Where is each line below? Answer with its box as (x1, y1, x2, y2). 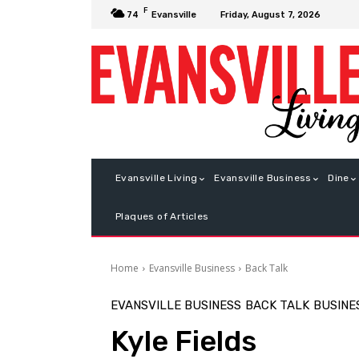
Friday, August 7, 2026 (220, 9, 321, 20)
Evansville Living (115, 172, 198, 184)
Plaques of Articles (115, 211, 209, 223)
